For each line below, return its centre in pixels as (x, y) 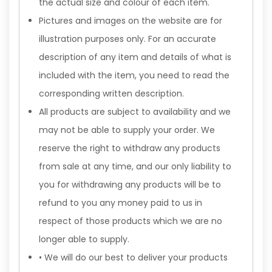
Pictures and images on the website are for (131, 21)
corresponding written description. (111, 93)
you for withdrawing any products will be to (130, 185)
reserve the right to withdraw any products (130, 148)
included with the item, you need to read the (134, 75)
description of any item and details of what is (135, 57)
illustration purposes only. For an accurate (127, 39)
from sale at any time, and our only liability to (135, 166)
